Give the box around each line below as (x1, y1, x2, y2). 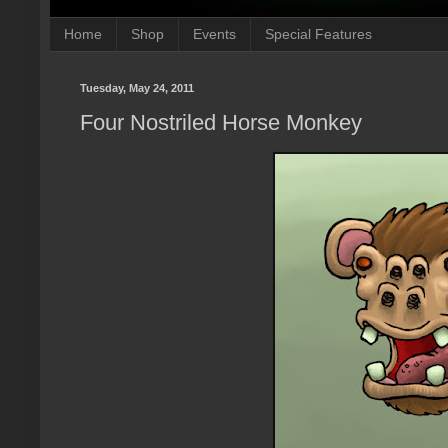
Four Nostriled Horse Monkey (80, 110, 362, 136)
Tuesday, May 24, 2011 (80, 81, 194, 94)
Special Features (265, 26, 372, 43)
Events (193, 26, 236, 43)
